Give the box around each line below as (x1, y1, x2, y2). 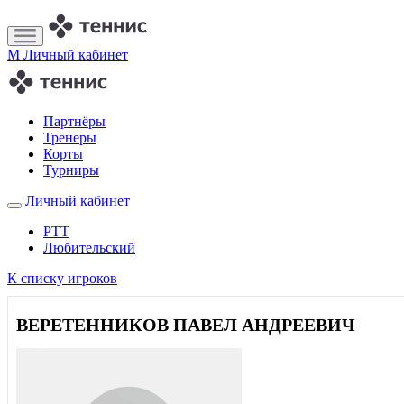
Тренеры (43, 130, 96, 145)
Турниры (43, 162, 99, 178)
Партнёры (43, 114, 106, 129)
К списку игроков (7, 271, 117, 286)
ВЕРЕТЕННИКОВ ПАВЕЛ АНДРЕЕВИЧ (16, 315, 355, 335)
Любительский (43, 240, 135, 255)
